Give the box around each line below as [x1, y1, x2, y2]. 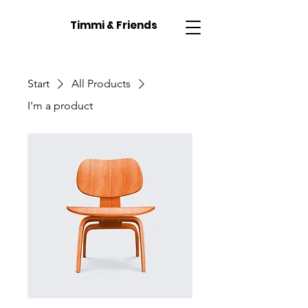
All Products [71, 77, 131, 90]
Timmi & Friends [70, 18, 157, 32]
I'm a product [27, 99, 93, 112]
